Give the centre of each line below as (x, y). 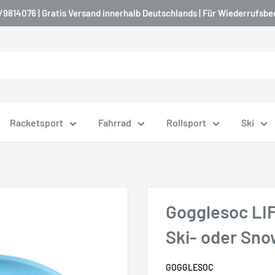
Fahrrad (115, 122)
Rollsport (186, 122)
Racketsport (37, 122)
